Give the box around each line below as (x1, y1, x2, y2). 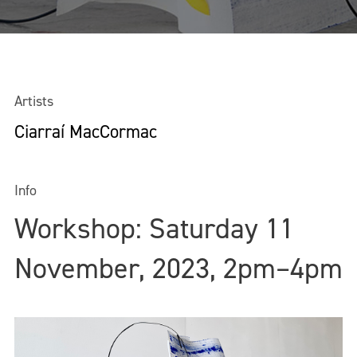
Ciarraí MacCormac (14, 119, 157, 143)
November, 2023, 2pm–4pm (14, 249, 343, 288)
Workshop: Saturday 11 (14, 209, 294, 248)
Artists (14, 91, 53, 111)
